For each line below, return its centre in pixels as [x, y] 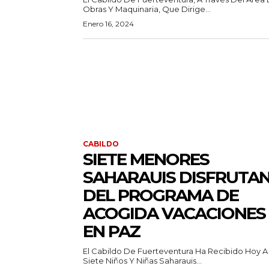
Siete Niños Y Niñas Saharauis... [142, 260]
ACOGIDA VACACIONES [174, 213]
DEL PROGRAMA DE [161, 195]
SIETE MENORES [146, 159]
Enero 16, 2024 [108, 23]
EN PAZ [111, 231]
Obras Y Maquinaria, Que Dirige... [147, 9]
